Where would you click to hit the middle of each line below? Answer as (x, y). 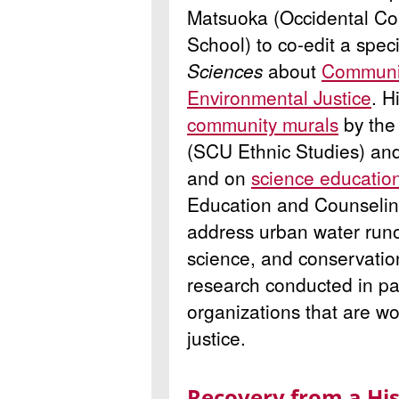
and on (219, 177)
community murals (263, 123)
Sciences (228, 70)
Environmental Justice (279, 97)
